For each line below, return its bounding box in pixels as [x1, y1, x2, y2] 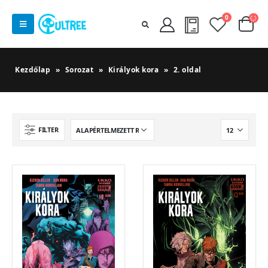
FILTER [38, 125, 59, 134]
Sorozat [65, 65, 93, 75]
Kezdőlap [15, 65, 50, 75]
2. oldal [173, 65, 202, 75]
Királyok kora [108, 65, 159, 75]
